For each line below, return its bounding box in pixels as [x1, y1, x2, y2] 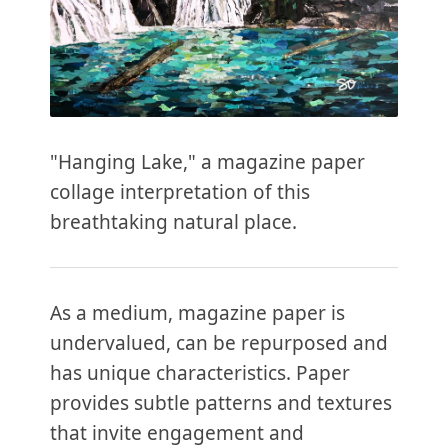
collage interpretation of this [50, 179, 310, 206]
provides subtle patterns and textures [50, 390, 392, 417]
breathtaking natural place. [50, 209, 297, 236]
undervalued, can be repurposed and [50, 330, 388, 357]
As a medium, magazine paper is [50, 300, 345, 327]
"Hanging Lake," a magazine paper [50, 149, 365, 176]
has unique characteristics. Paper [50, 360, 350, 387]
